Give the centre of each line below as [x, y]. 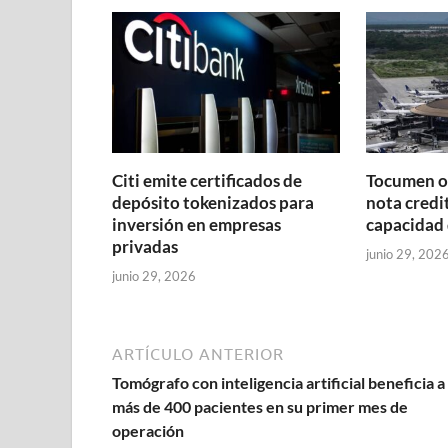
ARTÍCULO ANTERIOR [198, 353]
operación [148, 430]
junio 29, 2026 [154, 275]
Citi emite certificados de [207, 181]
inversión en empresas [196, 225]
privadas [145, 247]
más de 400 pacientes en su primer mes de [260, 406]
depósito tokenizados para [213, 203]
